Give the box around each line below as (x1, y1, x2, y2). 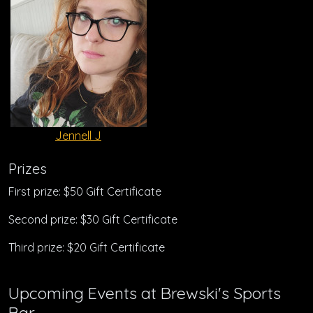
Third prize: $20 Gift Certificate (8, 240, 165, 254)
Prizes (8, 160, 47, 177)
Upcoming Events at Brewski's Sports (8, 283, 281, 303)
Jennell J (55, 129, 101, 143)
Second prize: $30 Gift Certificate (8, 212, 177, 226)
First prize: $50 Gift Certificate (8, 184, 161, 198)
